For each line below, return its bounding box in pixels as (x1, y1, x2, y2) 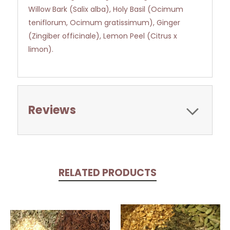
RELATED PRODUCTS (58, 166, 157, 180)
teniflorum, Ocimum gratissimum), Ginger (28, 17, 180, 28)
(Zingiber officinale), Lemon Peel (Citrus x (28, 31, 177, 42)
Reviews (28, 102, 76, 119)
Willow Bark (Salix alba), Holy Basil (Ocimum (28, 4, 183, 15)
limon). (28, 44, 53, 55)
